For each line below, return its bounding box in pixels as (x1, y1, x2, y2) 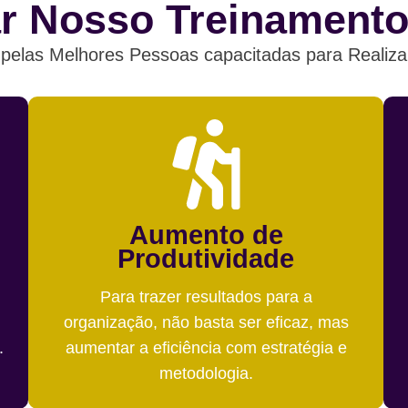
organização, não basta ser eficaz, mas (63, 312, 349, 331)
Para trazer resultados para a (99, 287, 312, 306)
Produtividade (117, 243, 295, 273)
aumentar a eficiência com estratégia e (65, 338, 347, 357)
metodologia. (158, 363, 253, 382)
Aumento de (128, 219, 283, 250)
